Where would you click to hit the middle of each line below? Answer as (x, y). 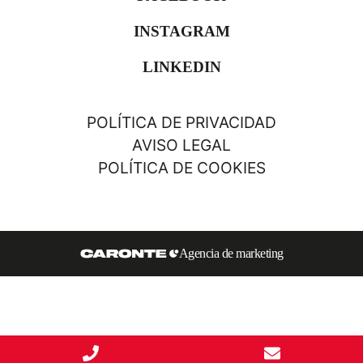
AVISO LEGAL (181, 145)
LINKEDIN (181, 67)
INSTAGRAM (181, 32)
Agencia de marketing (231, 254)
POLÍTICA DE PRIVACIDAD (181, 123)
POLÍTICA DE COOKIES (181, 168)
